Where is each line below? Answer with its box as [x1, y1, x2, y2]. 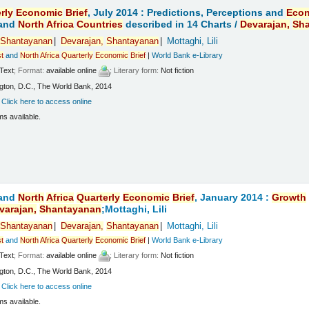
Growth [272, 192, 307, 203]
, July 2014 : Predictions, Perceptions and [88, 7, 287, 18]
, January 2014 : [195, 192, 272, 203]
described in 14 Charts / [123, 19, 241, 30]
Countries [77, 19, 123, 30]
